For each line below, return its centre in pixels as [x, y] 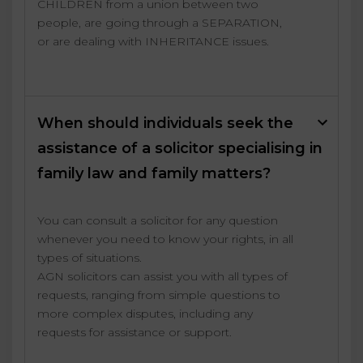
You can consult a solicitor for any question [158, 221]
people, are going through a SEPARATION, [160, 23]
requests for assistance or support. [135, 333]
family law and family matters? [154, 174]
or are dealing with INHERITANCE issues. [153, 42]
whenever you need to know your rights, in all [165, 239]
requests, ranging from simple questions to [159, 295]
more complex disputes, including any [145, 314]
